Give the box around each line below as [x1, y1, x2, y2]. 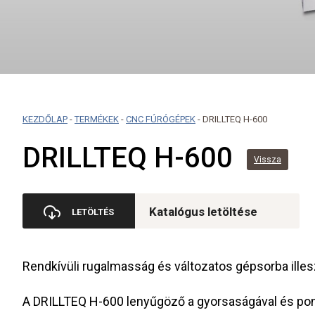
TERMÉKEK [75, 114, 119, 125]
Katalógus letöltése [149, 205, 257, 219]
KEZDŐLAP [22, 114, 67, 125]
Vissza [254, 154, 281, 165]
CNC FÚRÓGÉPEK [126, 114, 195, 125]
